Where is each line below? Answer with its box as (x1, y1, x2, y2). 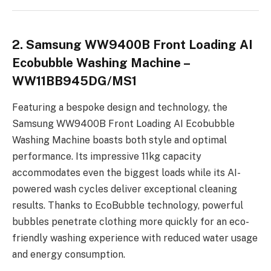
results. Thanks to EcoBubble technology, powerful (12, 199, 243, 211)
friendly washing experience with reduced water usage (12, 232, 258, 244)
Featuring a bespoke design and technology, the (12, 101, 227, 113)
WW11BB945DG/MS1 (12, 73, 137, 88)
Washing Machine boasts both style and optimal (12, 134, 227, 146)
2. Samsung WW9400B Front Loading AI (12, 37, 253, 52)
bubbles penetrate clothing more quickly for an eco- (12, 215, 249, 227)
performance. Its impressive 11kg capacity (12, 150, 201, 162)
